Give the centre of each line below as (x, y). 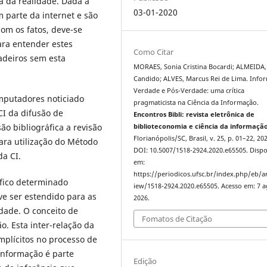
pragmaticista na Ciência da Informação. (196, 102)
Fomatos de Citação (177, 219)
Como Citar (154, 52)
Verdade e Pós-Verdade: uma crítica (189, 90)
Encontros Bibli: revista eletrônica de (194, 114)
